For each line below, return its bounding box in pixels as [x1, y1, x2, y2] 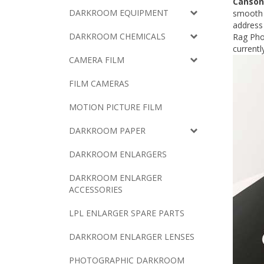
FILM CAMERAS [69, 78, 129, 89]
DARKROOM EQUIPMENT [69, 7, 169, 18]
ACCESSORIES [69, 184, 123, 195]
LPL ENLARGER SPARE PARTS [69, 207, 184, 219]
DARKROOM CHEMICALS [69, 31, 166, 42]
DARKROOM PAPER [69, 125, 146, 136]
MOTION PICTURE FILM [69, 101, 162, 113]
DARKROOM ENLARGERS [69, 148, 167, 160]
